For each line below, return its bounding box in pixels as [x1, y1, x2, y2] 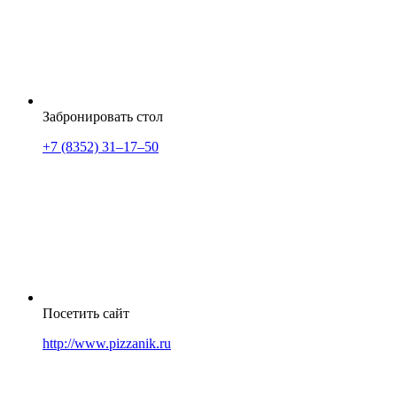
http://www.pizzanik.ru [43, 336, 171, 352]
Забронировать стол [43, 109, 163, 125]
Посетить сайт [43, 306, 129, 322]
